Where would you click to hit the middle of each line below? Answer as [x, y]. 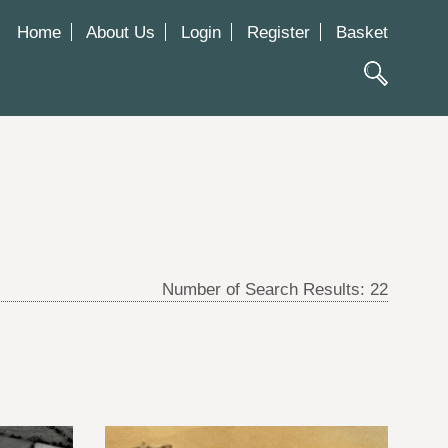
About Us [120, 32]
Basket [362, 32]
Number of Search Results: [266, 288]
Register [278, 32]
